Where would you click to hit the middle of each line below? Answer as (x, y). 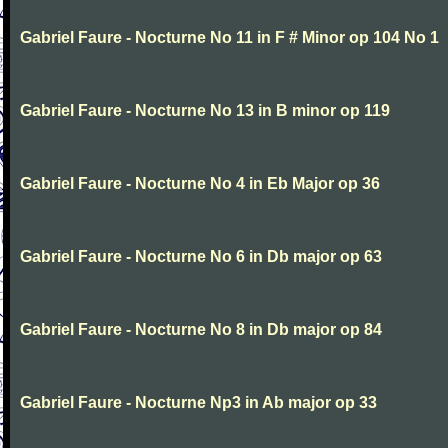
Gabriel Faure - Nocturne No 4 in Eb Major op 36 (200, 183)
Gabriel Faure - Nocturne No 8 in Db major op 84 (201, 329)
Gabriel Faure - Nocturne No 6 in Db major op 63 (201, 256)
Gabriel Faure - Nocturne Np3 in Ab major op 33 (198, 402)
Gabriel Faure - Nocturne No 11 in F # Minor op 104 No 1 (229, 37)
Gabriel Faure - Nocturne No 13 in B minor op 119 (205, 110)
